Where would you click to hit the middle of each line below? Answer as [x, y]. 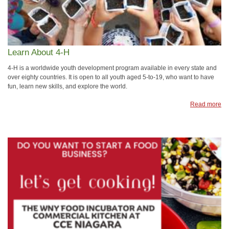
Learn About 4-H [39, 52]
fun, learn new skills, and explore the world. [67, 87]
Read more [206, 105]
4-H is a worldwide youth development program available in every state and [112, 68]
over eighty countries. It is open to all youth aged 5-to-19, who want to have [111, 77]
